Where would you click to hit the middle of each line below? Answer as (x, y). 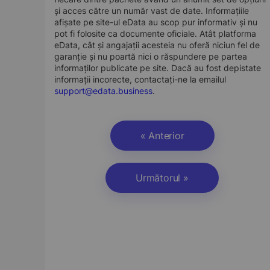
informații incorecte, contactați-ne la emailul (140, 79)
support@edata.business (103, 91)
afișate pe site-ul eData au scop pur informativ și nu (156, 22)
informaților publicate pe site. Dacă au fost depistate (158, 68)
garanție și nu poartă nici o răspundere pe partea (151, 56)
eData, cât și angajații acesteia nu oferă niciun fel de (157, 45)
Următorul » (162, 178)
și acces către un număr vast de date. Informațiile (152, 11)
